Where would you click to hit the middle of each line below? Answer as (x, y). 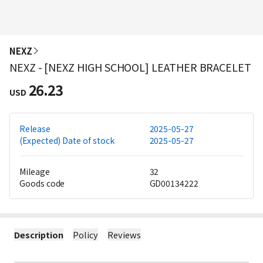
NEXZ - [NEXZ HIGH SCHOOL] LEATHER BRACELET (130, 67)
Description (39, 235)
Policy (85, 235)
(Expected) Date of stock (67, 140)
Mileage (35, 171)
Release (35, 129)
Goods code (42, 183)
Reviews (124, 235)
